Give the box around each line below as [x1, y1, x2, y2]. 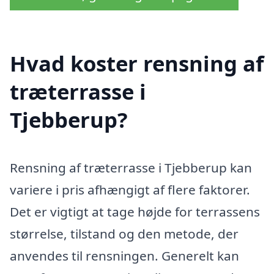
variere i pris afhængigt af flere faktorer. [10, 181, 250, 199]
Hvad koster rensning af [10, 49, 264, 78]
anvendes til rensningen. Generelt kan [10, 247, 239, 265]
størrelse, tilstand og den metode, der [10, 225, 239, 243]
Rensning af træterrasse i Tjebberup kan [10, 159, 252, 177]
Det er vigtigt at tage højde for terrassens [10, 203, 260, 221]
